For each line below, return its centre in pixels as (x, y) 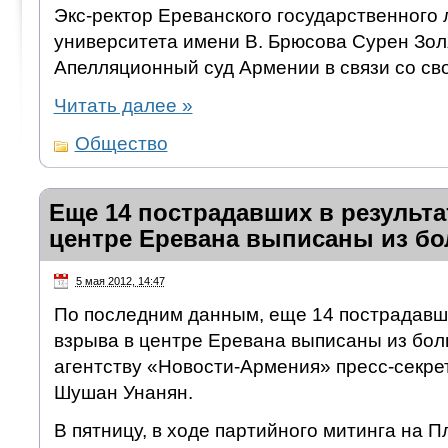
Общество (121, 143)
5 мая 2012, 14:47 (120, 280)
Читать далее (117, 105)
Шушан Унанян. (123, 393)
